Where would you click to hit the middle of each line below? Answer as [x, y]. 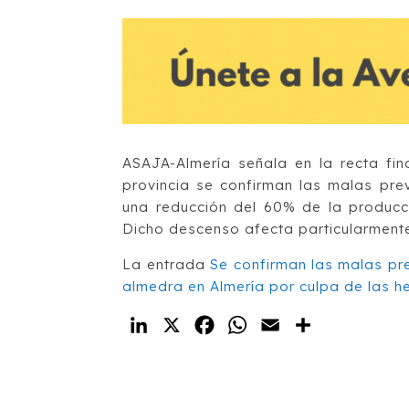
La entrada [167, 264]
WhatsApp [290, 325]
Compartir [356, 325]
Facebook [257, 325]
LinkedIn [185, 325]
